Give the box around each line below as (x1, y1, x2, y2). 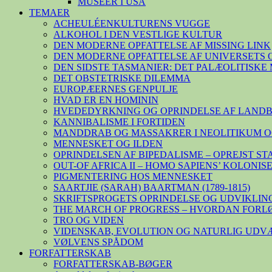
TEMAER (29, 7, 70, 18)
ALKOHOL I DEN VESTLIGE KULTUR (53, 29, 222, 39)
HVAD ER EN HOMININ (53, 94, 158, 105)
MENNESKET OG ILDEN (53, 138, 163, 149)
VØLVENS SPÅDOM (53, 236, 143, 247)
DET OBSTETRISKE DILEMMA (53, 72, 191, 83)
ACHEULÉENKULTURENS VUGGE (53, 18, 210, 29)
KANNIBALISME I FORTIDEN (53, 116, 185, 127)
